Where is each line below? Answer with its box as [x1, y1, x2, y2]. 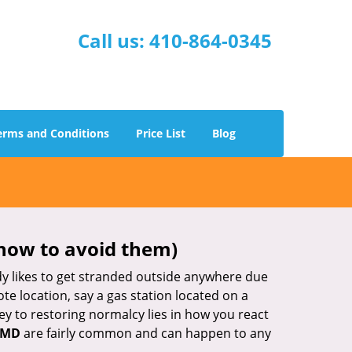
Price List [136, 126, 185, 141]
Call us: [78, 27, 149, 53]
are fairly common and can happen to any [20, 324, 271, 342]
